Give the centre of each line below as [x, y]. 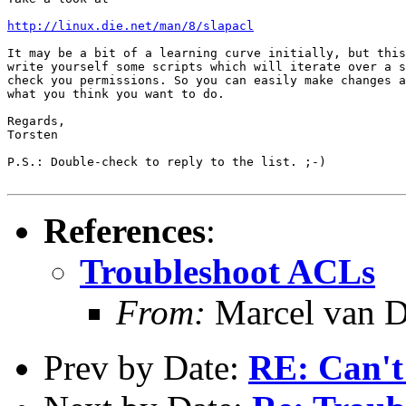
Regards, [36, 121]
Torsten [33, 134]
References [125, 230]
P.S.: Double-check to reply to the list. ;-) [167, 161]
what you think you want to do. [116, 93]
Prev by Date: [146, 367]
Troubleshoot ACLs [227, 271]
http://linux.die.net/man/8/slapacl [130, 25]
